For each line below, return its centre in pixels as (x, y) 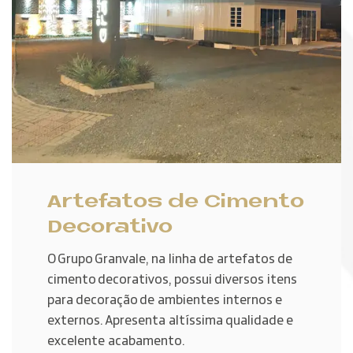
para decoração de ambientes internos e (165, 300)
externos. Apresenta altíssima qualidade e (170, 321)
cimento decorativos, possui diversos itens (172, 280)
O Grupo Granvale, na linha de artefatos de (170, 259)
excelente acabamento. (116, 341)
